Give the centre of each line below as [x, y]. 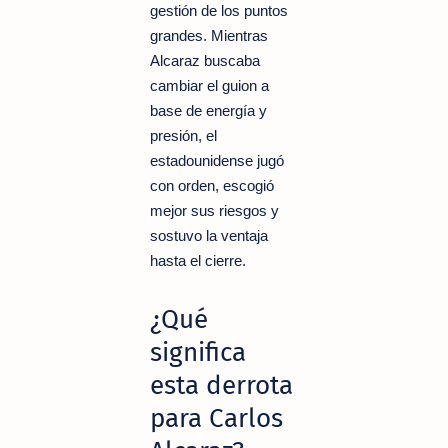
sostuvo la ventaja [209, 235]
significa [198, 352]
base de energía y [208, 110]
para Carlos [216, 418]
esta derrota [221, 385]
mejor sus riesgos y [214, 210]
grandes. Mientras [209, 35]
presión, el [183, 135]
